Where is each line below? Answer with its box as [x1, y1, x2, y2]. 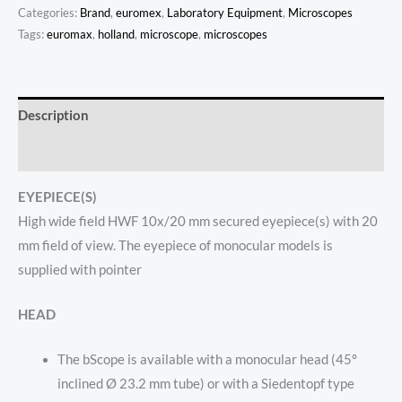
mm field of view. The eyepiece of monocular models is [18, 237, 333, 253]
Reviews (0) [18, 144, 89, 161]
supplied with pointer [18, 261, 142, 277]
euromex [116, 4, 162, 20]
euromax [47, 26, 92, 41]
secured [213, 213, 259, 229]
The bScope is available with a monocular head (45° [57, 352, 357, 368]
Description [18, 108, 89, 124]
